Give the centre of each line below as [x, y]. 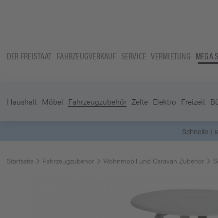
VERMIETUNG [171, 55]
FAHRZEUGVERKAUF [86, 55]
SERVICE [134, 55]
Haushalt [22, 101]
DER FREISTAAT [29, 55]
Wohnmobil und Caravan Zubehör [154, 161]
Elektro [164, 101]
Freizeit [193, 101]
